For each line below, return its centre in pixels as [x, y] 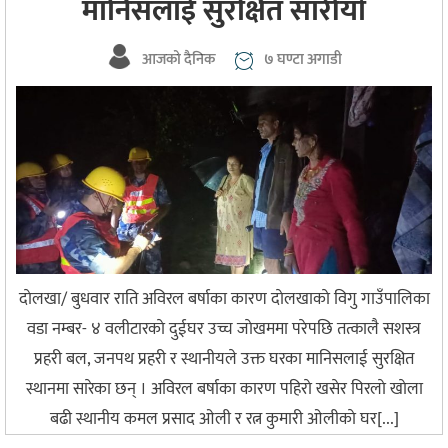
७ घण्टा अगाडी [302, 60]
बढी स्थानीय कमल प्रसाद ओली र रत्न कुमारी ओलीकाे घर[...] [224, 418]
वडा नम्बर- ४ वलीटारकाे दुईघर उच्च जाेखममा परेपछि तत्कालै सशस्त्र [224, 328]
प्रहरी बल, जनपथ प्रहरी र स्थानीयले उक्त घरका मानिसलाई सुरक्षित [224, 358]
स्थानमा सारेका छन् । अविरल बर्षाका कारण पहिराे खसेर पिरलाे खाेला [224, 388]
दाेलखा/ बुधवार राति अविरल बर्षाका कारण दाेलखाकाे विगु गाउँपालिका [224, 298]
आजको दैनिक [178, 60]
